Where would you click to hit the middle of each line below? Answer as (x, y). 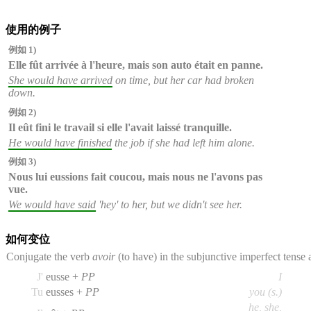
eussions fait (78, 177)
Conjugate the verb (49, 257)
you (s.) (266, 292)
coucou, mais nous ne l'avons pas (184, 177)
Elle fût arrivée (43, 65)
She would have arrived (60, 81)
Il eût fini (30, 127)
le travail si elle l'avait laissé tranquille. (141, 127)
